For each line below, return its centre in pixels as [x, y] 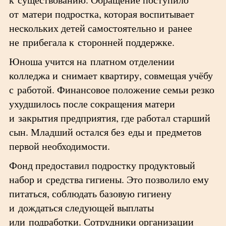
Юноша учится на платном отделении [92, 61]
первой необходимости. [59, 146]
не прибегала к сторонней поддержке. [92, 42]
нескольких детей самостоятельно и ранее [100, 28]
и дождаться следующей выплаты [81, 208]
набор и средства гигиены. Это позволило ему [109, 179]
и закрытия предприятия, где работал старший [109, 118]
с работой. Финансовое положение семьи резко [111, 90]
